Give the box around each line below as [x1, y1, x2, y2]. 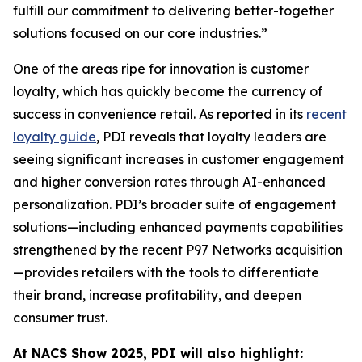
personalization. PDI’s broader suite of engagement [13, 196, 336, 213]
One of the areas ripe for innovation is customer [13, 61, 309, 77]
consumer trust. [13, 309, 111, 326]
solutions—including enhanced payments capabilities [13, 219, 343, 235]
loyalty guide [13, 128, 96, 145]
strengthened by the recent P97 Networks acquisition [13, 242, 343, 258]
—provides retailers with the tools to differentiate [13, 264, 319, 280]
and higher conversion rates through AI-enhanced [13, 174, 326, 190]
